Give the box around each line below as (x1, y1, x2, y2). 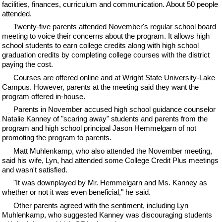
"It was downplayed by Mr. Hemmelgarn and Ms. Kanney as (13, 178, 207, 187)
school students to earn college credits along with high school (2, 41, 199, 50)
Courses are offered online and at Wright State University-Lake (13, 73, 215, 82)
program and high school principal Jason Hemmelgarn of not (2, 124, 197, 132)
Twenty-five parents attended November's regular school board (13, 22, 216, 31)
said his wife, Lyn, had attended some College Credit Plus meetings (2, 156, 219, 165)
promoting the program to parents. (2, 133, 112, 142)
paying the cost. (2, 60, 54, 68)
